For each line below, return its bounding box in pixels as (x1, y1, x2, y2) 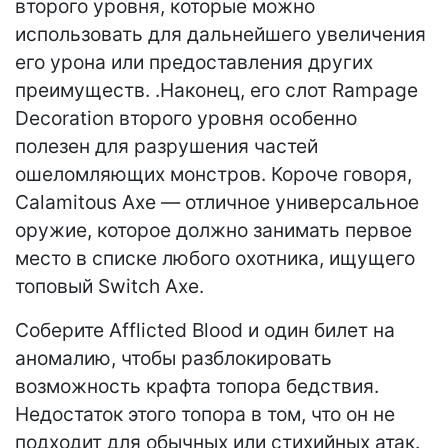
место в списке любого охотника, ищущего (15, 246, 415, 271)
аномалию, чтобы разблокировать (15, 346, 332, 371)
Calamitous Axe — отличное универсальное (15, 190, 419, 215)
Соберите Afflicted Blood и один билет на (15, 318, 395, 343)
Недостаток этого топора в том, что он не (15, 402, 395, 427)
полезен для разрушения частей (15, 134, 318, 159)
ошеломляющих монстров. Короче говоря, (15, 162, 412, 187)
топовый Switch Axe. (15, 274, 204, 299)
